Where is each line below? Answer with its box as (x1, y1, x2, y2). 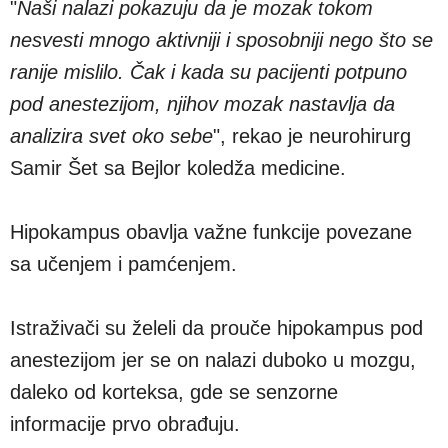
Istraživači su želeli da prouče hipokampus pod (10, 316, 423, 339)
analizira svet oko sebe (10, 124, 213, 147)
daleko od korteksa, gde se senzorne (10, 380, 338, 403)
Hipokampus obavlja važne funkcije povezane (10, 220, 412, 243)
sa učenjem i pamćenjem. (10, 252, 237, 275)
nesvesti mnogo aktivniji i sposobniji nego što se (10, 28, 433, 51)
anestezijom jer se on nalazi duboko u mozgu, (10, 348, 416, 371)
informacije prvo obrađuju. (10, 412, 240, 435)
